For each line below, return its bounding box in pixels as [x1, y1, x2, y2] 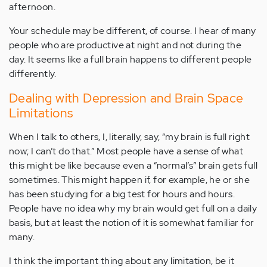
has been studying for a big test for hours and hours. [9, 188, 235, 200]
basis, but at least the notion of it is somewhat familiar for [9, 216, 254, 229]
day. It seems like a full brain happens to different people [9, 53, 252, 66]
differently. [9, 67, 57, 80]
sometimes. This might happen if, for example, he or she [9, 173, 250, 186]
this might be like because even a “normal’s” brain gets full [9, 159, 257, 172]
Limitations [9, 105, 73, 121]
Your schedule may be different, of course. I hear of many [9, 24, 256, 37]
